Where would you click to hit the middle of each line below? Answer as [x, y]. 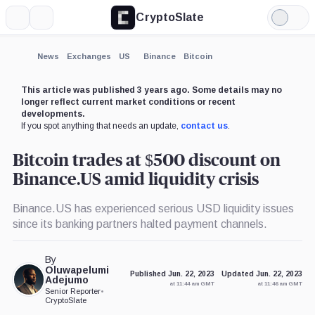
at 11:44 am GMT [192, 284]
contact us [204, 126]
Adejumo [67, 279]
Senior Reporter [73, 291]
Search [59, 22]
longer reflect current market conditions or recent [128, 102]
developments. [53, 114]
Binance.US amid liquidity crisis [135, 180]
